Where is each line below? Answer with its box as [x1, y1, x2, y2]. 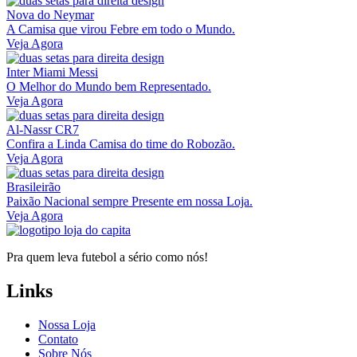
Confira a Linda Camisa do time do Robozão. [6, 137, 235, 151]
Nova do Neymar [6, 8, 94, 22]
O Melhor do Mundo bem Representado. [6, 80, 211, 94]
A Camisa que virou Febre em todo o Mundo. [6, 22, 235, 37]
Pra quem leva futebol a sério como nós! [6, 250, 208, 265]
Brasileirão [6, 180, 61, 194]
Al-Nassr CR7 [6, 123, 79, 137]
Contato [38, 331, 78, 346]
